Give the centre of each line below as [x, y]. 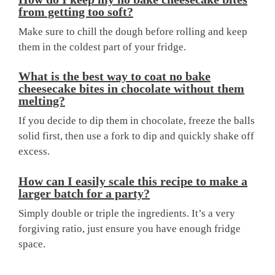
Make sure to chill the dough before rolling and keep [133, 31]
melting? [42, 101]
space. [32, 244]
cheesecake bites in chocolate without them [131, 89]
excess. [34, 152]
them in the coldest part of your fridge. [102, 47]
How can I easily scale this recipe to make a [133, 181]
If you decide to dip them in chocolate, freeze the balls [137, 121]
